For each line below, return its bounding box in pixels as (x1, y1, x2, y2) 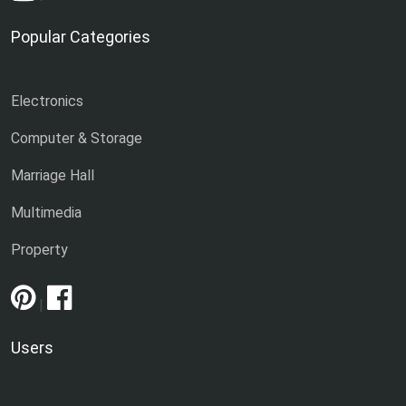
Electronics (11, 92, 83, 110)
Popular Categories (11, 26, 150, 46)
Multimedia (11, 203, 82, 221)
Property (11, 240, 68, 258)
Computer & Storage (11, 129, 142, 147)
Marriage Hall (11, 166, 94, 184)
